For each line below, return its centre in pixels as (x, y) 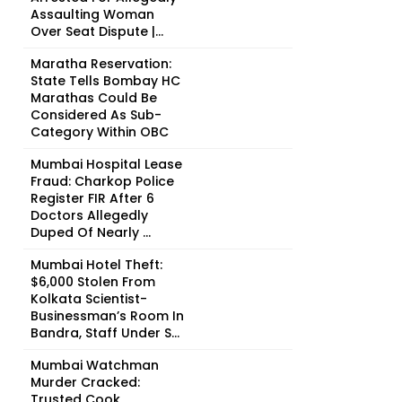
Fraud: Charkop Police (102, 181)
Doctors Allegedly (89, 215)
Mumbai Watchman (95, 365)
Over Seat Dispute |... (97, 31)
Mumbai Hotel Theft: (96, 265)
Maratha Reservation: (101, 64)
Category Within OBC (100, 132)
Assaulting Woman (92, 14)
